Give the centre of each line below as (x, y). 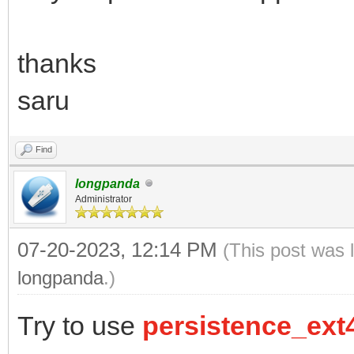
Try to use (80, 325)
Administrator (104, 199)
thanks (57, 63)
